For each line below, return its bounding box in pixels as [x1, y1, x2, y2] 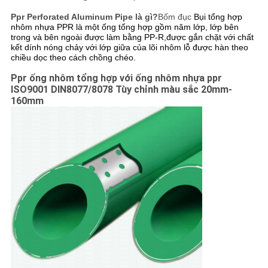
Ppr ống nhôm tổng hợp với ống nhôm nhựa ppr [10, 72, 222, 84]
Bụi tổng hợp [193, 12, 242, 22]
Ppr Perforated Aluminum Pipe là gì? [10, 12, 158, 22]
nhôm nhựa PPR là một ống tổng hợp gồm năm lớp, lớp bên [10, 22, 239, 32]
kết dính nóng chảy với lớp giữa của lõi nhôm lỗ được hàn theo [10, 42, 248, 53]
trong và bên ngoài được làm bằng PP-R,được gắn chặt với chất [10, 32, 254, 42]
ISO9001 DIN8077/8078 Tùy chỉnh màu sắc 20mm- [10, 84, 232, 96]
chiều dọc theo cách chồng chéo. [10, 53, 136, 63]
